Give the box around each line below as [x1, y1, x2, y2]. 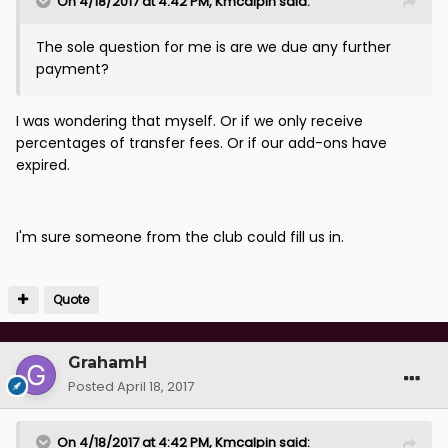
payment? [36, 59, 109, 80]
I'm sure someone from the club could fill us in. [16, 227, 344, 248]
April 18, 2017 [117, 377, 194, 397]
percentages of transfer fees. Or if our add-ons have [16, 133, 387, 154]
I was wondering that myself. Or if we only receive [16, 111, 363, 132]
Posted [68, 377, 117, 397]
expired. [16, 155, 70, 176]
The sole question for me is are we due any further [36, 37, 391, 58]
